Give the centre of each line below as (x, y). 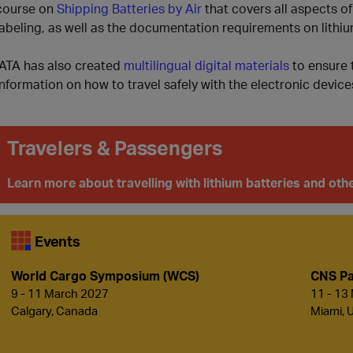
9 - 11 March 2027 (60, 293)
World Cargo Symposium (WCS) (105, 275)
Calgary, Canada (54, 310)
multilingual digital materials (206, 65)
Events (58, 241)
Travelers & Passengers (115, 147)
